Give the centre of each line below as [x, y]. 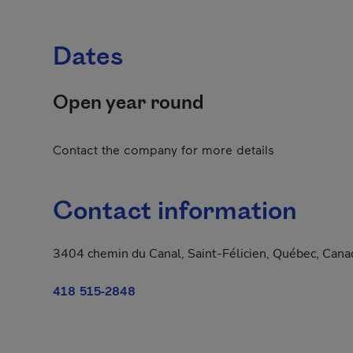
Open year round [128, 103]
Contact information [175, 212]
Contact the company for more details [163, 149]
